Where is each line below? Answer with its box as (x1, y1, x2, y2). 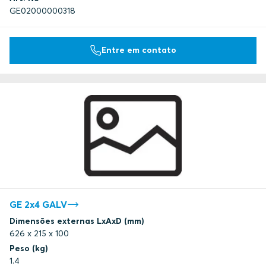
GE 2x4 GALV (9, 198, 67, 211)
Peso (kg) (9, 243, 48, 254)
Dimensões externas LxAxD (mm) (9, 216, 144, 227)
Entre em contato (102, 45, 176, 56)
